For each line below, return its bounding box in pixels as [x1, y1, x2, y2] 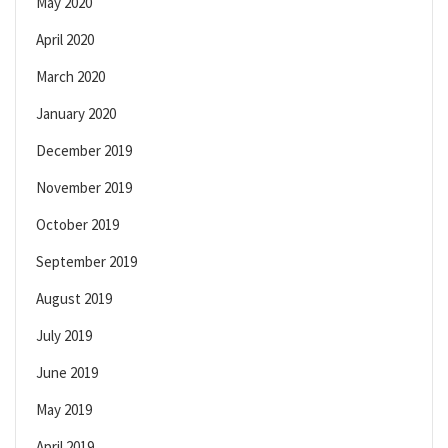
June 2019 [36, 363, 98, 383]
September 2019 [36, 252, 137, 272]
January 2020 [36, 104, 116, 124]
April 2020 [36, 30, 94, 50]
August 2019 [36, 289, 112, 309]
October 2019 [36, 215, 119, 235]
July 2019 [36, 326, 92, 346]
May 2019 [36, 400, 92, 420]
